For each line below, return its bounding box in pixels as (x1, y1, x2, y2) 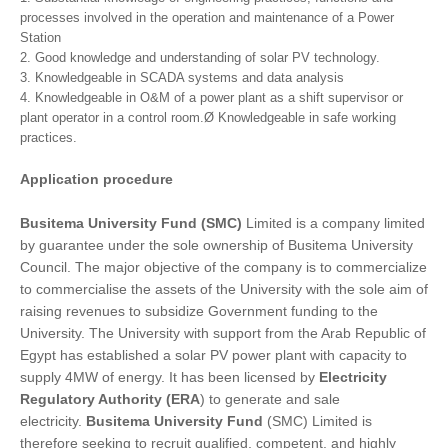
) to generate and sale (200, 391, 340, 408)
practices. (20, 130, 77, 146)
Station (20, 30, 61, 46)
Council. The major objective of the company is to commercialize (20, 259, 427, 276)
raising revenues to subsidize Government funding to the (20, 303, 378, 320)
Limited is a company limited (242, 215, 425, 232)
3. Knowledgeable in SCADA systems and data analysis (20, 70, 344, 86)
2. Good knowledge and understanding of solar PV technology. (20, 50, 380, 66)
